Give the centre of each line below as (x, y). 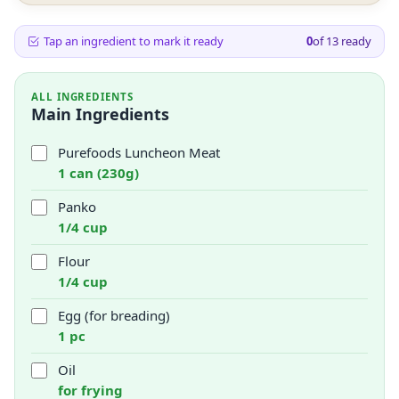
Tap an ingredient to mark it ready (134, 41)
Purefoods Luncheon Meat (139, 152)
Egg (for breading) (114, 315)
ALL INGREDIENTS (82, 97)
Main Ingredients (100, 114)
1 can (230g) (98, 173)
